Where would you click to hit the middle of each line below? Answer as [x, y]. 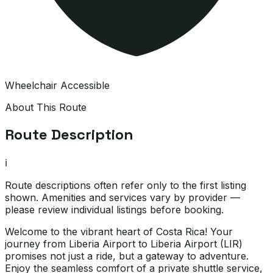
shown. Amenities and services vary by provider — [122, 198]
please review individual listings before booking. [114, 210]
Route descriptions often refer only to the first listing [126, 186]
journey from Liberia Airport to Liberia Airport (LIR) [124, 244]
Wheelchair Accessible [57, 85]
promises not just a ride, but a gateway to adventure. [127, 256]
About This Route [46, 107]
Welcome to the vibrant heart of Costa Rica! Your [119, 232]
